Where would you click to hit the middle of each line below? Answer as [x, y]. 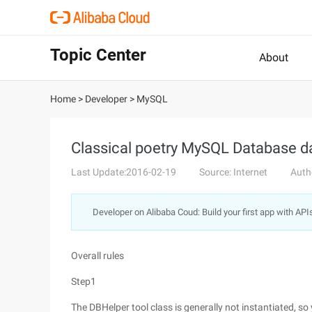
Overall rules [97, 256]
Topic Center [98, 55]
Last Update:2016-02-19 [124, 172]
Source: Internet [233, 172]
